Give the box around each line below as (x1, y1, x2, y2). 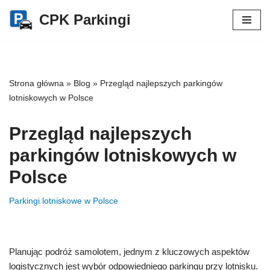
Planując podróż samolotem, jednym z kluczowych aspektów (9, 246, 250, 257)
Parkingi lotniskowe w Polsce (9, 196, 118, 206)
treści (9, 56, 31, 66)
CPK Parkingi (39, 11, 131, 28)
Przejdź (9, 27, 39, 37)
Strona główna (9, 78, 64, 88)
